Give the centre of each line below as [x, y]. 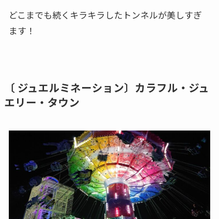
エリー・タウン [42, 102]
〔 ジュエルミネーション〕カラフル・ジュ [107, 87]
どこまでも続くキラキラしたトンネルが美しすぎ [105, 14]
